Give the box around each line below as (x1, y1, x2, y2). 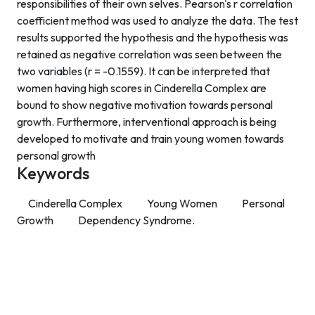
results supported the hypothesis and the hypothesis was (17, 30, 288, 44)
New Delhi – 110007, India (17, 299, 140, 313)
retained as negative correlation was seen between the (17, 47, 282, 61)
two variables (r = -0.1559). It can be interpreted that (17, 64, 270, 78)
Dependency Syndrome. (78, 213, 195, 227)
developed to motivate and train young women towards (17, 131, 284, 146)
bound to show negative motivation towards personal (17, 98, 273, 112)
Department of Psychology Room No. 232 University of (27, 265, 293, 279)
